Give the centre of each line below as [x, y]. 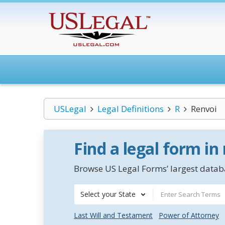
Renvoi [204, 109]
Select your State [108, 194]
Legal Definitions [130, 109]
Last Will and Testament [113, 215]
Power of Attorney [189, 215]
